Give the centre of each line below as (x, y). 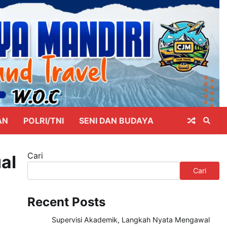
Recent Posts (66, 202)
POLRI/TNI (44, 121)
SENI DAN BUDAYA (116, 121)
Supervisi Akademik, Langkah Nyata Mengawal (130, 220)
